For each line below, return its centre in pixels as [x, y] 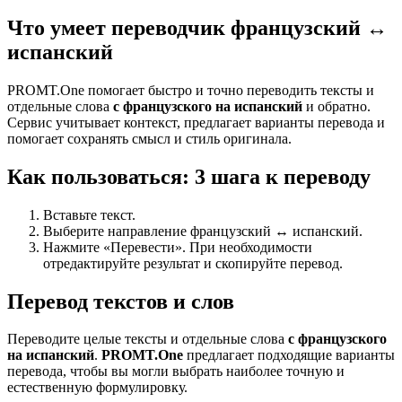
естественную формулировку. [97, 388]
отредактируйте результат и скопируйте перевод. [193, 263]
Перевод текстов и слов [121, 301]
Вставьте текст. [89, 214]
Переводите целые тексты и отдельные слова [148, 339]
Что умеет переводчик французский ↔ [197, 27]
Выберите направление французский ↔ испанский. [203, 231]
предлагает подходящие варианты [289, 355]
